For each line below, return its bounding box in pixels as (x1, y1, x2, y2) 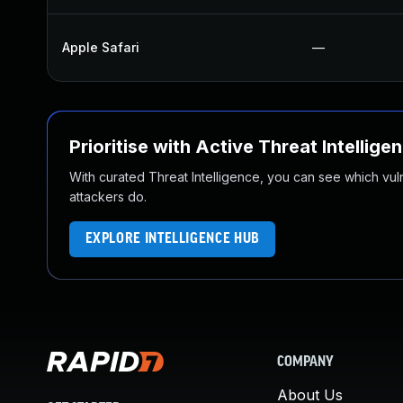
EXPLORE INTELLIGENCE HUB (85, 231, 260, 246)
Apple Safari (62, 40, 139, 55)
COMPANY (277, 355, 334, 370)
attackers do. (69, 189, 147, 204)
